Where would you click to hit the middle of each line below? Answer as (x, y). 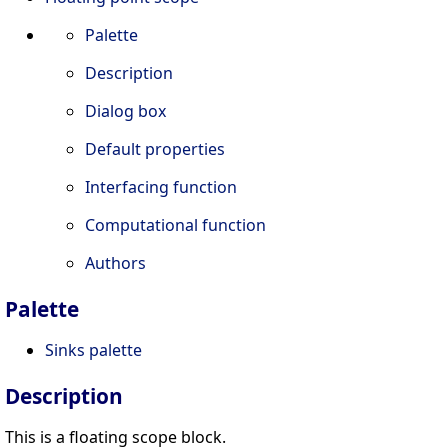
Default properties (155, 149)
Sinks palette (93, 350)
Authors (115, 263)
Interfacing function (161, 187)
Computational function (175, 225)
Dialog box (125, 111)
